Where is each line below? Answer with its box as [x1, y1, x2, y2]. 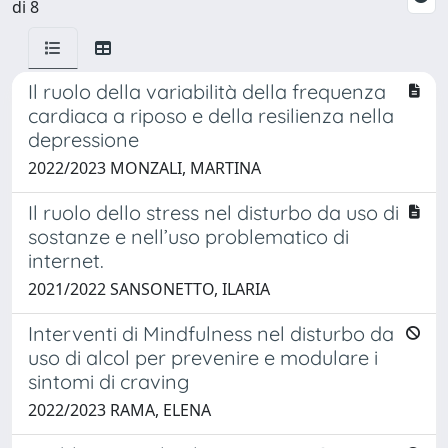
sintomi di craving [28, 368, 189, 394]
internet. [28, 247, 104, 273]
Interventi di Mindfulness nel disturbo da [28, 320, 394, 346]
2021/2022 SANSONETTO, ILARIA [28, 277, 270, 300]
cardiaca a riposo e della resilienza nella [28, 102, 394, 128]
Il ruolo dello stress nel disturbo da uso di [28, 199, 399, 225]
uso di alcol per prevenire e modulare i [28, 344, 378, 370]
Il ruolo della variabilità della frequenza [28, 78, 386, 104]
